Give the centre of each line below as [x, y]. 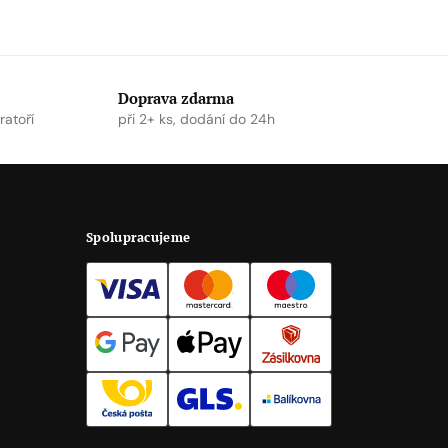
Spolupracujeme [138, 236]
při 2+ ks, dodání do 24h [196, 119]
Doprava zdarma [176, 98]
